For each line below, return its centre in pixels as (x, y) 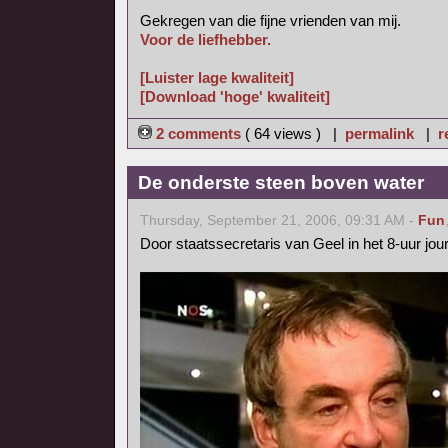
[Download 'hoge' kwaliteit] (235, 96)
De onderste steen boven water (281, 182)
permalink (379, 133)
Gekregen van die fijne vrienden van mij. (270, 20)
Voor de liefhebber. (205, 39)
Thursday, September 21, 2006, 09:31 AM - (279, 220)
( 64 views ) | (295, 133)
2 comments (198, 133)
